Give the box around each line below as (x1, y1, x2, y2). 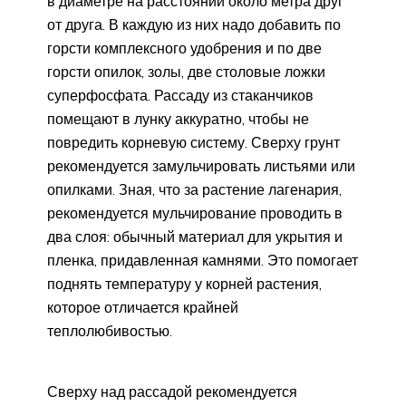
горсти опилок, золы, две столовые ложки (47, 62, 325, 81)
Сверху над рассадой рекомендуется (47, 382, 297, 401)
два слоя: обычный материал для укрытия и (47, 227, 343, 246)
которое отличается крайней (47, 297, 238, 316)
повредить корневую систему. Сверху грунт (47, 132, 340, 151)
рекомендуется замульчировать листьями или (47, 156, 355, 175)
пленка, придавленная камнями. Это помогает (47, 250, 358, 269)
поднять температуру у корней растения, (47, 274, 322, 293)
